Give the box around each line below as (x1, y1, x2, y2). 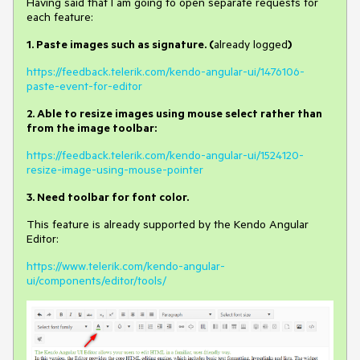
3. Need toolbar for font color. (27, 190, 189, 204)
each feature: (27, 10, 93, 24)
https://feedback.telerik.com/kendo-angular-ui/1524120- (27, 148, 304, 162)
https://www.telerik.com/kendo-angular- (27, 259, 225, 273)
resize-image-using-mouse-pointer (27, 162, 203, 177)
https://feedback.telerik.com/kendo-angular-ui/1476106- (27, 64, 305, 79)
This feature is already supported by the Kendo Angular (27, 217, 309, 231)
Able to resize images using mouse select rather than (37, 106, 322, 121)
